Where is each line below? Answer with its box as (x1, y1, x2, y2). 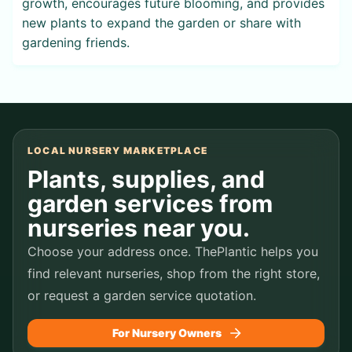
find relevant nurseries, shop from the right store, (27, 265, 320, 281)
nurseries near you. (27, 213, 250, 242)
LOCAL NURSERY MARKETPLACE (27, 144, 207, 156)
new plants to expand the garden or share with (22, 14, 301, 31)
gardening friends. (22, 34, 130, 50)
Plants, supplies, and (27, 164, 265, 193)
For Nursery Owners (112, 325, 222, 339)
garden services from (27, 189, 273, 218)
